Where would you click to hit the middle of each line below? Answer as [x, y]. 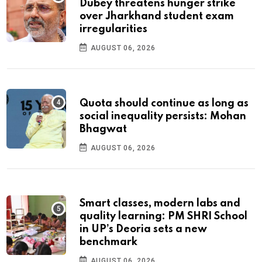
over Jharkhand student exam [157, 16]
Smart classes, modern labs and [160, 203]
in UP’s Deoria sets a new [143, 229]
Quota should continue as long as [164, 103]
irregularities [113, 29]
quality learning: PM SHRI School [163, 216]
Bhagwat [103, 129]
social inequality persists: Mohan [163, 116]
